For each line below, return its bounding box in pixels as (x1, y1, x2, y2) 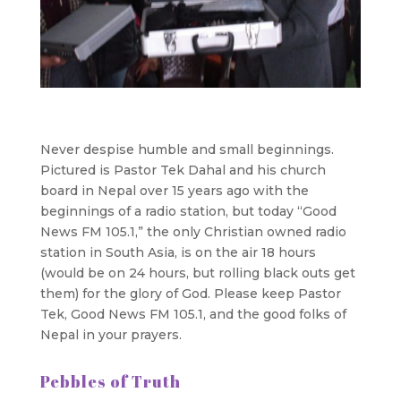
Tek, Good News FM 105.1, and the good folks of (39, 306, 346, 323)
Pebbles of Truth (39, 371, 181, 393)
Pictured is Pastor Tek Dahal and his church (39, 162, 326, 179)
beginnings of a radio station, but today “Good (39, 203, 337, 220)
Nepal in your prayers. (39, 327, 182, 344)
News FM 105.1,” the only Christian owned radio (39, 224, 346, 241)
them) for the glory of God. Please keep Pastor (39, 286, 341, 303)
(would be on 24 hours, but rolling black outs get (39, 265, 355, 282)
